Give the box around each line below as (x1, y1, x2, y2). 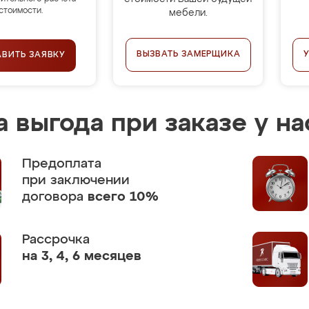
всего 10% (88, 190, 159, 203)
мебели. (168, 8, 208, 18)
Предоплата (22, 157, 101, 170)
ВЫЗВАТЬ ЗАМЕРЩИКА (136, 50, 241, 59)
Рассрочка (22, 233, 90, 246)
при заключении (22, 174, 130, 187)
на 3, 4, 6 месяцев (22, 250, 141, 263)
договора (22, 190, 88, 203)
